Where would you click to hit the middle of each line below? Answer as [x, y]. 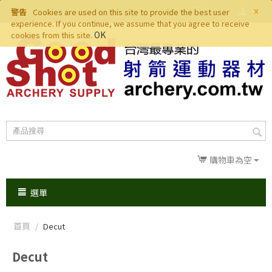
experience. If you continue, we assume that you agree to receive [130, 23]
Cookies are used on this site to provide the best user [130, 12]
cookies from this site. [53, 35]
